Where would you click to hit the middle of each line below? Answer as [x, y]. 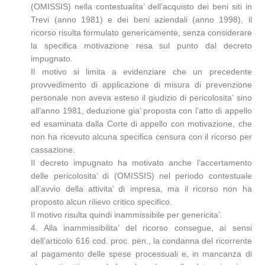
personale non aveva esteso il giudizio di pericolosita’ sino [141, 98]
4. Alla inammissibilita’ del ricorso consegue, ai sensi [141, 228]
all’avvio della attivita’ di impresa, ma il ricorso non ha [141, 189]
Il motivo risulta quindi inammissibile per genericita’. [127, 215]
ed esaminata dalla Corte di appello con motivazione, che [141, 124]
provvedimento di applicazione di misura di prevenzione [141, 85]
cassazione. [53, 150]
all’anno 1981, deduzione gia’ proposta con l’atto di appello [141, 111]
